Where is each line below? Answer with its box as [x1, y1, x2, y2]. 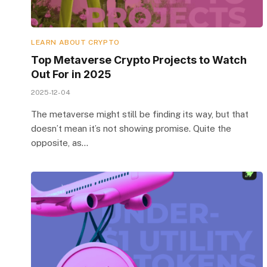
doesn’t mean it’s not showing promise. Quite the [31, 123, 231, 133]
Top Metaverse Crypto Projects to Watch [31, 53, 247, 66]
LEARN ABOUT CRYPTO [31, 38, 120, 46]
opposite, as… [31, 137, 88, 148]
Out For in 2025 [31, 67, 111, 80]
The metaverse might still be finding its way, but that [31, 108, 249, 119]
